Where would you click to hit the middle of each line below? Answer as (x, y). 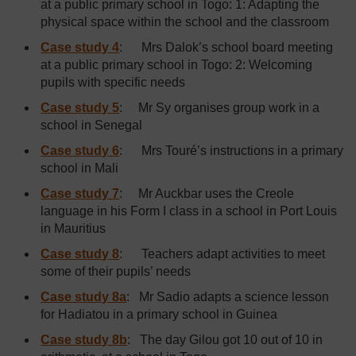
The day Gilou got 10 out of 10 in (232, 340)
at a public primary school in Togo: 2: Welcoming (177, 65)
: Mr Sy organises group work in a (220, 108)
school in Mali (80, 168)
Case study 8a (84, 297)
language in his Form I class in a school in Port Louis (189, 211)
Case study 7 (80, 193)
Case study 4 (80, 47)
